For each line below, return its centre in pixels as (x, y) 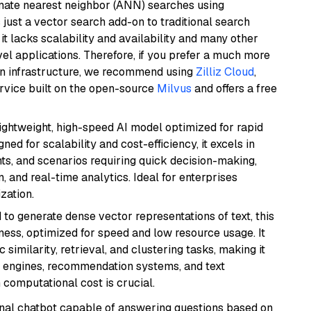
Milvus (174, 89)
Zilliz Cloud (225, 72)
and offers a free (234, 89)
